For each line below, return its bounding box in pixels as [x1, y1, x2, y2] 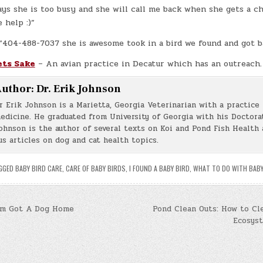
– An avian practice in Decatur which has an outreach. [35, 57, 262, 70]
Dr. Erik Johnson [36, 82, 121, 96]
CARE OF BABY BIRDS [65, 163, 126, 173]
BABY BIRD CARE [15, 163, 62, 173]
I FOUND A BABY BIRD [129, 163, 190, 173]
